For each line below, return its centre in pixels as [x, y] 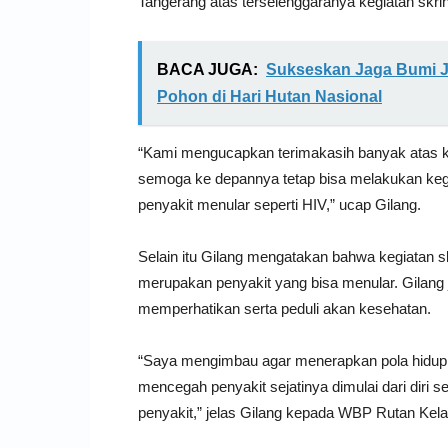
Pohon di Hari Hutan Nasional [269, 96]
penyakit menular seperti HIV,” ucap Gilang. [279, 204]
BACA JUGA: [207, 69]
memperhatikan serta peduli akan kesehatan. [284, 308]
